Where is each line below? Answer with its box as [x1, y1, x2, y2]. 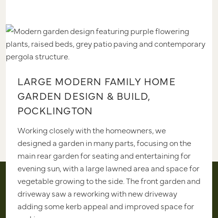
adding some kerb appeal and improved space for [18, 200, 194, 211]
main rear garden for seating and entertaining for [18, 149, 191, 161]
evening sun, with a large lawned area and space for [18, 162, 200, 173]
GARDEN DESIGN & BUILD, [18, 89, 150, 102]
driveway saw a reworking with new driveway [18, 187, 177, 199]
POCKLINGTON [18, 103, 93, 117]
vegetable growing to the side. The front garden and [18, 175, 200, 186]
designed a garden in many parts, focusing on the [18, 137, 191, 148]
